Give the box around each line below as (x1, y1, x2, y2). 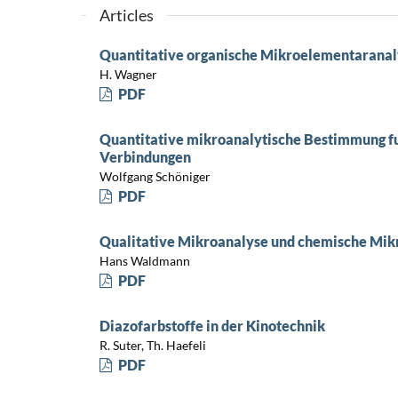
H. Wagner (99, 67, 157, 83)
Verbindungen (99, 147, 191, 165)
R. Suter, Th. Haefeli (99, 338, 206, 354)
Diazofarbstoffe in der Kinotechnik (99, 316, 325, 334)
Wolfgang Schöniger (99, 169, 211, 185)
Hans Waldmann (99, 253, 190, 269)
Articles (99, 4, 154, 25)
